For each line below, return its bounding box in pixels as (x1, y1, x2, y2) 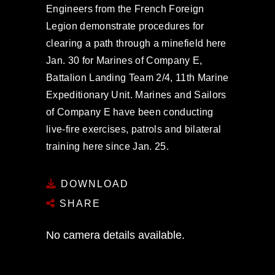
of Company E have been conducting (46, 107, 214, 117)
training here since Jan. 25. (46, 141, 169, 152)
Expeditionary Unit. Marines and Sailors (46, 90, 227, 100)
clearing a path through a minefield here (46, 38, 227, 48)
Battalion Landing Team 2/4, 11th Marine (46, 72, 229, 83)
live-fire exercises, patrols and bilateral (46, 124, 222, 134)
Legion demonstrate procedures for (46, 21, 204, 31)
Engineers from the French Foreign (46, 4, 204, 14)
